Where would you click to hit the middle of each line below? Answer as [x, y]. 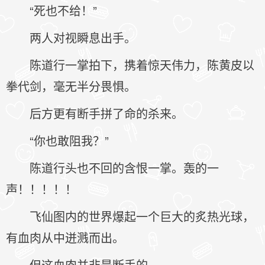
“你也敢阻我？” [69, 140]
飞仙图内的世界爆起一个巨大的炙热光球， [142, 216]
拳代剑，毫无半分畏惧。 [71, 86]
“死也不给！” [63, 10]
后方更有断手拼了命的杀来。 [106, 113]
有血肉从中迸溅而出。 [65, 237]
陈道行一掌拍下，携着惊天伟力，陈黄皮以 [142, 65]
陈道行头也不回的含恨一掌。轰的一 [124, 168]
